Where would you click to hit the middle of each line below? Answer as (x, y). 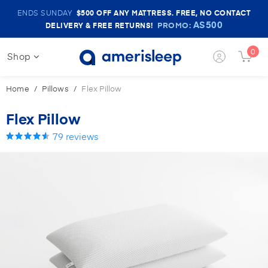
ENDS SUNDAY (45, 13)
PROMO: (175, 25)
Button (227, 71)
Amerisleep (157, 12)
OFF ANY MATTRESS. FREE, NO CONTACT (173, 13)
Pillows (55, 88)
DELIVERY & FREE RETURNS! (99, 25)
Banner (149, 35)
